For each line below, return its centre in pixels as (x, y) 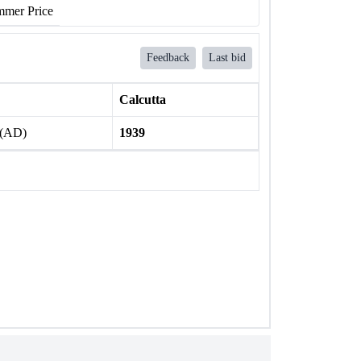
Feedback (168, 58)
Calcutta (142, 100)
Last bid (227, 58)
